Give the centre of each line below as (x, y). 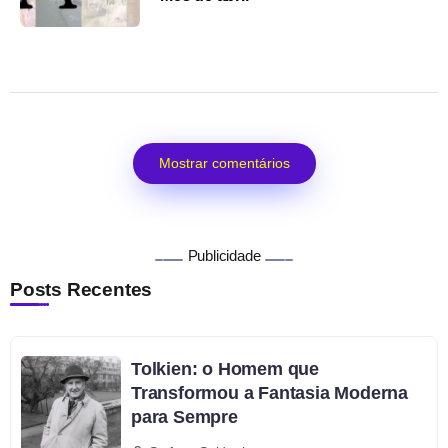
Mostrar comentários (224, 163)
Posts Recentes (81, 290)
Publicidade (224, 256)
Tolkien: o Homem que (225, 369)
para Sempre (184, 417)
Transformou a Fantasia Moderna (270, 393)
